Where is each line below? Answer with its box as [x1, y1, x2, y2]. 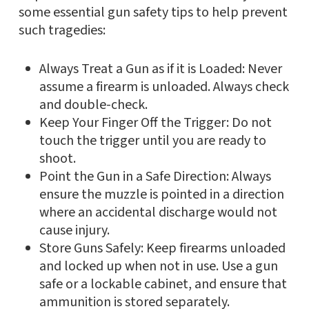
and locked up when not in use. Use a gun [39, 257, 278, 277]
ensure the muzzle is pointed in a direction [39, 185, 284, 205]
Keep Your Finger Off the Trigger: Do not [39, 113, 272, 133]
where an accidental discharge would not [39, 203, 277, 223]
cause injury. [39, 221, 110, 241]
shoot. [39, 149, 76, 169]
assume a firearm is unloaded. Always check [39, 77, 289, 97]
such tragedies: [18, 21, 106, 41]
